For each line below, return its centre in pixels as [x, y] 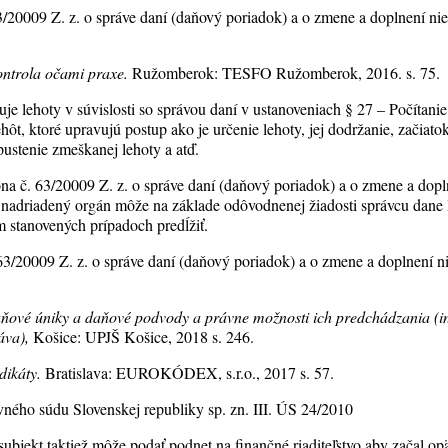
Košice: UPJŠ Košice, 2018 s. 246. [142, 336]
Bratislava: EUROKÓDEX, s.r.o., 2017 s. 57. [188, 372]
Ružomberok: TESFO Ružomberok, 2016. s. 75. [286, 72]
